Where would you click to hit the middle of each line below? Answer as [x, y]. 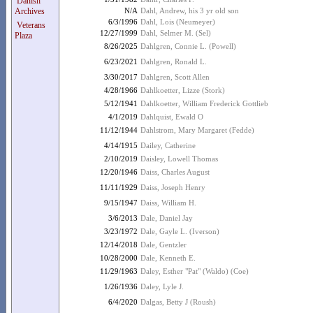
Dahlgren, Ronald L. [174, 61]
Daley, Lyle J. [162, 286]
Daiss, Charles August [175, 172]
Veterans [31, 25]
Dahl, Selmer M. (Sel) [176, 33]
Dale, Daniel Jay [167, 218]
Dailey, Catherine [168, 145]
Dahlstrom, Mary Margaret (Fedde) [197, 130]
